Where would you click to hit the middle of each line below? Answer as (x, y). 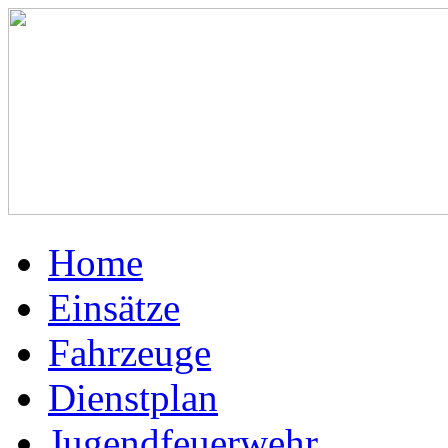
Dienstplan (133, 397)
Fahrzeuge (129, 352)
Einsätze (114, 307)
